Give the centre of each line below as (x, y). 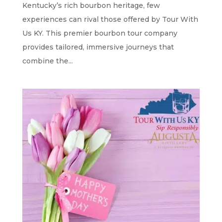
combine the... (47, 61)
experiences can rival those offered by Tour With (110, 19)
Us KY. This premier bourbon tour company (100, 33)
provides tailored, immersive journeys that (98, 47)
